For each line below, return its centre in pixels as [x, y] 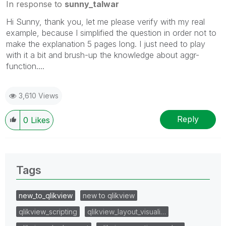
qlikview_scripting [48, 211]
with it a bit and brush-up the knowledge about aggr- [103, 55]
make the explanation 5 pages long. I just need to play [106, 44]
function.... [25, 66]
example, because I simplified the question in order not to [111, 33]
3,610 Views [39, 95]
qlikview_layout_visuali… [127, 211]
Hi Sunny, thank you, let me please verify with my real [105, 21]
